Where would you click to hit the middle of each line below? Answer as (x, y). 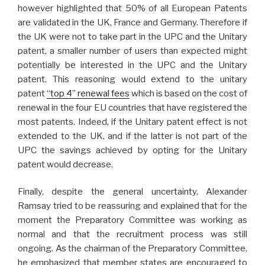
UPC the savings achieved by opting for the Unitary (132, 150)
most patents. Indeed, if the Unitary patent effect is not (132, 122)
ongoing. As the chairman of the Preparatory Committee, (132, 249)
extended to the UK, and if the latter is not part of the (132, 136)
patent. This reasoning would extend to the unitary (132, 79)
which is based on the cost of (188, 93)
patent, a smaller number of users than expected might (132, 51)
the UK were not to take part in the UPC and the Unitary (132, 36)
